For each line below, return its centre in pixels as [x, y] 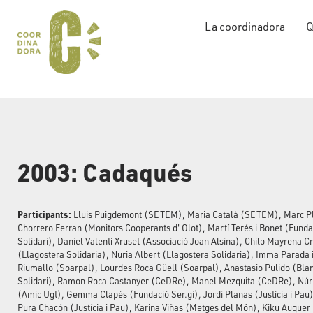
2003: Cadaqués [105, 172]
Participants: [45, 214]
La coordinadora [245, 27]
